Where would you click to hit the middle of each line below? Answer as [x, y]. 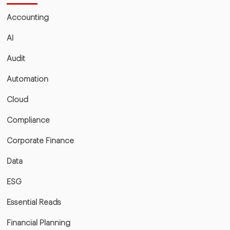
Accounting [27, 18]
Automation [27, 80]
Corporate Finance [40, 141]
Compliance [28, 121]
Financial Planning [38, 223]
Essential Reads [34, 203]
